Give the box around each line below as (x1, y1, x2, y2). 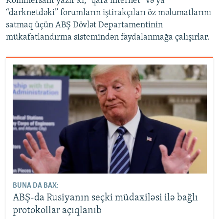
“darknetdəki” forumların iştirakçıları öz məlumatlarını (6, 8, 211, 18)
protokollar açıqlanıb (12, 206, 102, 216)
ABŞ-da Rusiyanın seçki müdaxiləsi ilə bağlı (12, 193, 198, 203)
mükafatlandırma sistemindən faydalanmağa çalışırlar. (6, 33, 210, 43)
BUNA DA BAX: (12, 182, 59, 190)
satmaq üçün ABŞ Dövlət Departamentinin (6, 21, 163, 30)
